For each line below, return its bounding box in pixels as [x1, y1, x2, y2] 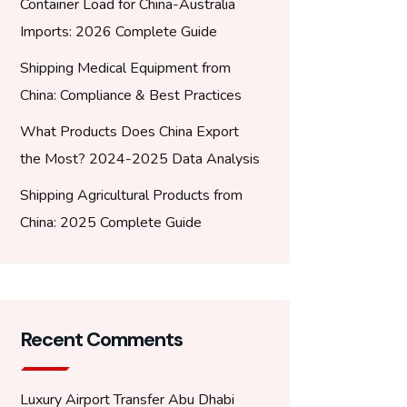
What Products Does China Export [20, 122, 239, 142]
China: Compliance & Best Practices [20, 85, 242, 105]
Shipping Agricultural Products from [20, 185, 243, 205]
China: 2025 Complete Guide [20, 213, 202, 233]
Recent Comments [20, 326, 183, 352]
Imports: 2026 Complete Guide [20, 22, 217, 42]
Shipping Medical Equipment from [20, 58, 231, 78]
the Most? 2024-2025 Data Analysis [20, 149, 260, 169]
